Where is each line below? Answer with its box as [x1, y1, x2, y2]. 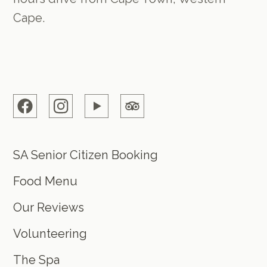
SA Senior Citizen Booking [13, 147, 159, 162]
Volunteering [13, 226, 88, 241]
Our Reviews [13, 200, 85, 215]
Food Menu [13, 173, 78, 188]
